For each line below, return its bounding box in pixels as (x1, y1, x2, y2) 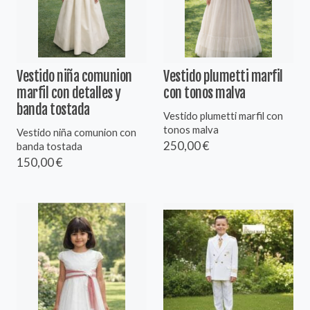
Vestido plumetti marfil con (163, 109, 283, 122)
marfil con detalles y (17, 84, 121, 102)
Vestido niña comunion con (17, 125, 136, 138)
